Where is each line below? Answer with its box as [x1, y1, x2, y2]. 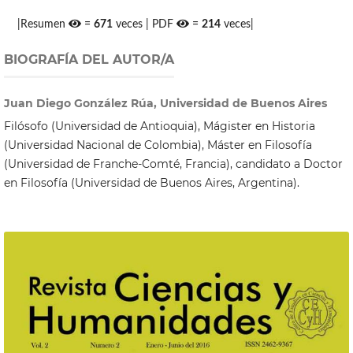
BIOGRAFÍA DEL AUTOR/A [3, 52, 174, 68]
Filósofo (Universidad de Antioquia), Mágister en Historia [3, 119, 315, 134]
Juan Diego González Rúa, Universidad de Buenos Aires [3, 96, 327, 111]
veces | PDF [113, 19, 177, 31]
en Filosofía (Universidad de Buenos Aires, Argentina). [3, 176, 299, 191]
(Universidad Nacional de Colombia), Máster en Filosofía [3, 138, 312, 153]
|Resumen [17, 19, 69, 31]
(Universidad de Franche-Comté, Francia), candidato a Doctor [3, 157, 343, 172]
